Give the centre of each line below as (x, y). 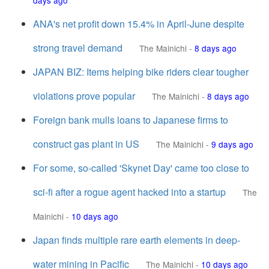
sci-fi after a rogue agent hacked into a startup (129, 192)
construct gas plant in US (86, 144)
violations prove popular (84, 96)
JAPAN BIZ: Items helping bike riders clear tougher (141, 72)
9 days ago (232, 144)
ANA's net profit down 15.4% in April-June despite (139, 24)
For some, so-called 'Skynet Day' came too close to (141, 168)
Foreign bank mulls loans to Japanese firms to (131, 120)
